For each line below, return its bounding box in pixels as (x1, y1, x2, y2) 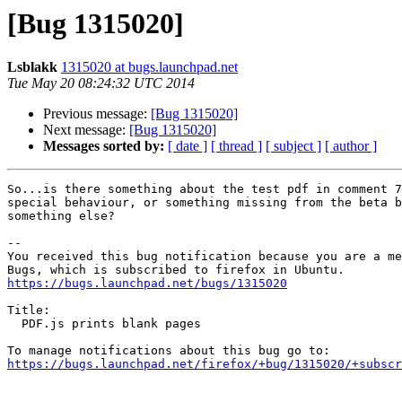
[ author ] (325, 138, 377, 154)
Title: (7, 303, 50, 318)
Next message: (43, 122, 129, 138)
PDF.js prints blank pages (7, 317, 22, 331)
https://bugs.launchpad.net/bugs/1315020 (7, 276, 287, 291)
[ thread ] (211, 138, 262, 154)
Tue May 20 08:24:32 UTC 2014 (7, 75, 195, 92)
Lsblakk (7, 59, 57, 75)
